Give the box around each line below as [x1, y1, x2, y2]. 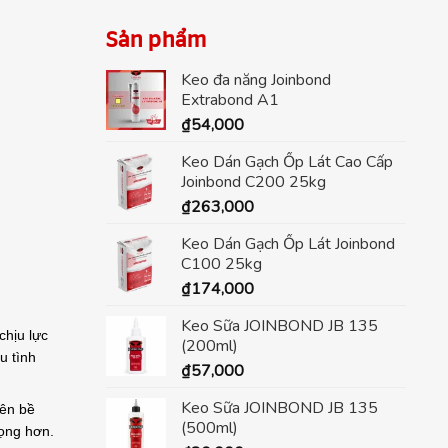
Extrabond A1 [181, 89, 279, 111]
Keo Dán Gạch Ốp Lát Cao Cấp [181, 151, 393, 173]
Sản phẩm [106, 29, 207, 51]
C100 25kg [181, 253, 262, 275]
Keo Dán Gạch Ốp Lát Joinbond [181, 233, 395, 255]
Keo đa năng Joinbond [181, 69, 331, 91]
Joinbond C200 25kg [181, 171, 326, 193]
